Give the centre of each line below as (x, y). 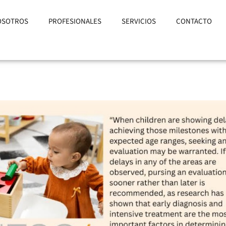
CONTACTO (194, 21)
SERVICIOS (139, 21)
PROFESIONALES (75, 21)
